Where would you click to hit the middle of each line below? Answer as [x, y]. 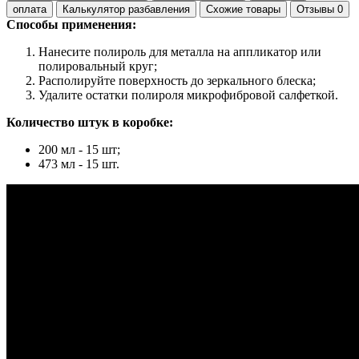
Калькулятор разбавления [126, 10]
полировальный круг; [98, 67]
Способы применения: [71, 25]
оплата [30, 10]
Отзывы [317, 10]
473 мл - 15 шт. [79, 164]
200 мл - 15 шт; [79, 150]
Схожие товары [243, 10]
